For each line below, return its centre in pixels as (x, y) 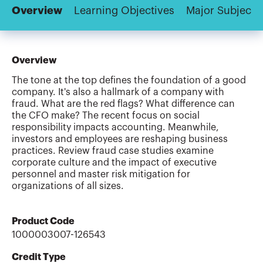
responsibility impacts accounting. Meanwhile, (115, 128)
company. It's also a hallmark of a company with (118, 92)
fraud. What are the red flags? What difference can (123, 104)
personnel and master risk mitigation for (101, 175)
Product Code (43, 222)
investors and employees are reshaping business (120, 139)
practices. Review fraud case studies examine (113, 151)
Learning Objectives (124, 11)
